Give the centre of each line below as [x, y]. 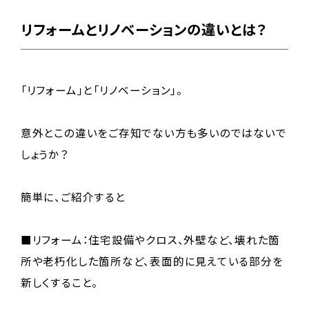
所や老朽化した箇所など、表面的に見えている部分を [152, 260]
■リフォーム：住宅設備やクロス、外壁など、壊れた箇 [150, 239]
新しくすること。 [59, 282]
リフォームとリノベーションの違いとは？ [143, 29]
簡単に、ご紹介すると [73, 196]
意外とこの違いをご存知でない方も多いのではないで [153, 132]
